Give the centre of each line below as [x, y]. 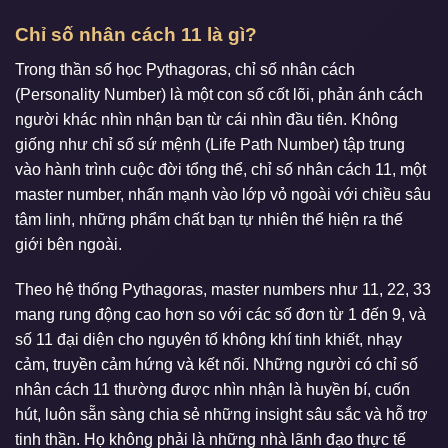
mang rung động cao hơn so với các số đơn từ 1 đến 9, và [220, 315]
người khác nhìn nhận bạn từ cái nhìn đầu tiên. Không [206, 119]
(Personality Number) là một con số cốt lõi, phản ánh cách [219, 94]
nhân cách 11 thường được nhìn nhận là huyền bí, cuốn [212, 390]
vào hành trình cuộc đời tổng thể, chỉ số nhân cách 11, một [220, 169]
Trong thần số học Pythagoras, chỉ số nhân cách [185, 69]
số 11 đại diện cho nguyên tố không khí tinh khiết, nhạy [208, 340]
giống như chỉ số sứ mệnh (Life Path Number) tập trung [210, 144]
